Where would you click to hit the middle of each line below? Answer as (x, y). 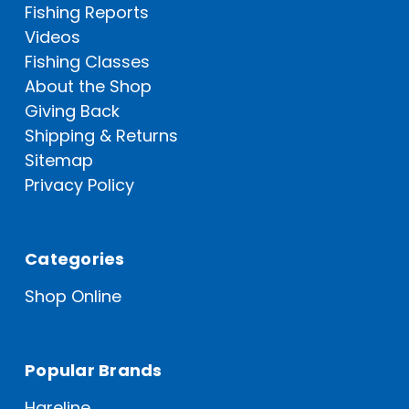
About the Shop (88, 87)
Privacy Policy (79, 185)
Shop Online (73, 297)
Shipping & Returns (101, 136)
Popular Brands (94, 371)
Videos (52, 37)
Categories (75, 259)
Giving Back (72, 111)
